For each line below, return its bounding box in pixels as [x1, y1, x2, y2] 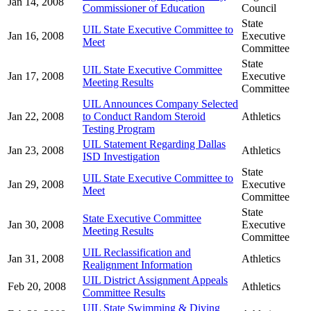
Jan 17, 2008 [8, 69, 64, 82]
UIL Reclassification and [83, 246, 191, 258]
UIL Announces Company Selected [83, 97, 238, 110]
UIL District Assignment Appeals [83, 274, 228, 286]
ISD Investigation [83, 150, 160, 162]
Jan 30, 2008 [8, 218, 64, 230]
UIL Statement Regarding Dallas [83, 137, 226, 150]
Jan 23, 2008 [8, 144, 64, 156]
